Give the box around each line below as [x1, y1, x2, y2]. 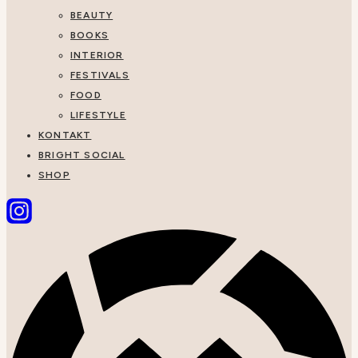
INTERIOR [70, 49, 124, 61]
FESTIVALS [70, 69, 129, 81]
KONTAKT [38, 129, 92, 141]
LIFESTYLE [70, 109, 126, 121]
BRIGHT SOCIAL [38, 149, 125, 161]
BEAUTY [70, 9, 113, 21]
